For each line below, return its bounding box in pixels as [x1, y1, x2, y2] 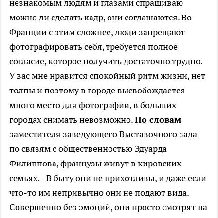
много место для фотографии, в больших [9, 99, 176, 111]
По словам [135, 114, 181, 126]
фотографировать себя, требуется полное [9, 41, 178, 53]
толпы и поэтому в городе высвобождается [9, 85, 185, 96]
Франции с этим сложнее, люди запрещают [9, 26, 185, 38]
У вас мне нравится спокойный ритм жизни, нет [9, 70, 205, 82]
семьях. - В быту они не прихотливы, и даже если [9, 172, 206, 184]
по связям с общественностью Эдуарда [9, 143, 167, 155]
